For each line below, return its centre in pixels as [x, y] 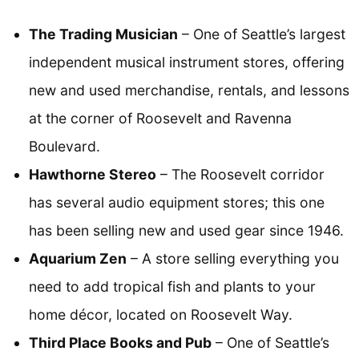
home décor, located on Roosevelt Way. [161, 315]
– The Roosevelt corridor [240, 175]
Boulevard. [65, 147]
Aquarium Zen [78, 259]
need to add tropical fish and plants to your [172, 287]
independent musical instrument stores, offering [187, 63]
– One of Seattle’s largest [262, 34]
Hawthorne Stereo [93, 175]
